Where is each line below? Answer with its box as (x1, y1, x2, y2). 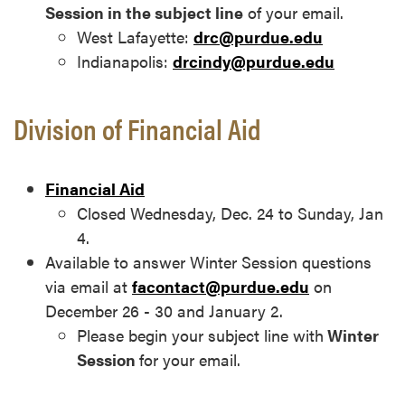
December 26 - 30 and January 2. (45, 299, 283, 323)
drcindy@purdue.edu (173, 50, 334, 73)
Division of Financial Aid (14, 108, 261, 149)
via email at (45, 275, 132, 298)
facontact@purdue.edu (132, 275, 309, 298)
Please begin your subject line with (77, 324, 324, 347)
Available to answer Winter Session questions (45, 250, 372, 274)
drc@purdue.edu (193, 25, 323, 49)
